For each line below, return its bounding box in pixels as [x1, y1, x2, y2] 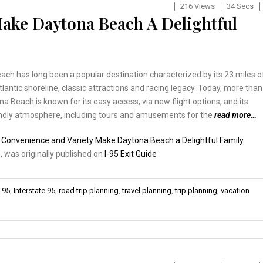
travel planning [122, 186, 171, 195]
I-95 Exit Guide [104, 149, 157, 159]
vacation [221, 186, 249, 195]
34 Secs [226, 1, 254, 11]
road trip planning [59, 186, 119, 195]
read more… [214, 110, 257, 120]
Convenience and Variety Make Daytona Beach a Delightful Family [1, 135, 244, 145]
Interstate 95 [14, 186, 55, 195]
